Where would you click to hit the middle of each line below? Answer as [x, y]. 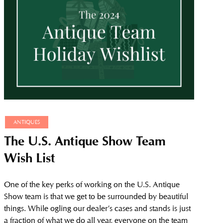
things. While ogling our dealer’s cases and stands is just [98, 209]
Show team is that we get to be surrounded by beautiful [96, 197]
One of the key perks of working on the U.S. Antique [92, 185]
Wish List [30, 160]
